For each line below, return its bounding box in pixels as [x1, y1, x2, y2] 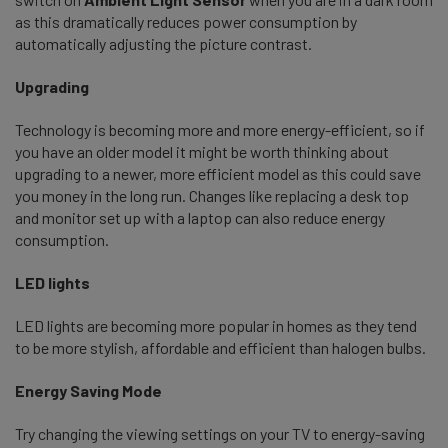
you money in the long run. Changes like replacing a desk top [15, 185, 409, 205]
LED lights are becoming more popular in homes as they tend [15, 315, 417, 335]
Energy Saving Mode [15, 380, 162, 400]
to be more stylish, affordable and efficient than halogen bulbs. [15, 337, 426, 357]
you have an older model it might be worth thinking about [15, 141, 389, 161]
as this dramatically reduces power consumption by [15, 11, 357, 31]
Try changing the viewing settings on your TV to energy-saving [15, 423, 425, 443]
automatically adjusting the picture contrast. [15, 33, 315, 53]
